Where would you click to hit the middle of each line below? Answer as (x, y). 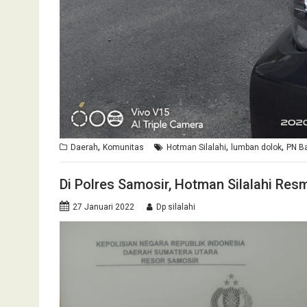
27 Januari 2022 (103, 207)
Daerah (84, 147)
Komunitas (123, 147)
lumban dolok (256, 147)
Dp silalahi (176, 207)
